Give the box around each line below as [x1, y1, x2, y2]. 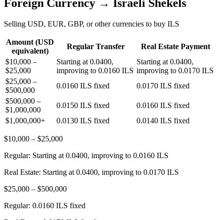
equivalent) [11, 46, 49, 55]
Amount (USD [6, 37, 54, 46]
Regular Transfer [66, 42, 125, 51]
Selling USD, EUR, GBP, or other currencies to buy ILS [4, 19, 179, 28]
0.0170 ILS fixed [137, 81, 190, 90]
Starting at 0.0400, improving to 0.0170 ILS [43, 167, 179, 176]
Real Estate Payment [141, 42, 210, 51]
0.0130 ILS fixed [56, 116, 110, 125]
